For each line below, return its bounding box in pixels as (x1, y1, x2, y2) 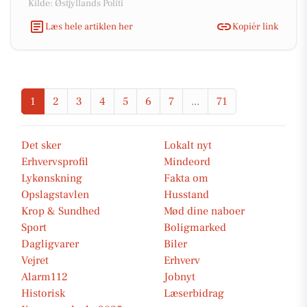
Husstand (164, 188, 209, 201)
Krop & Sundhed (21, 204, 100, 218)
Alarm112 (21, 270, 68, 284)
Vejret (21, 254, 49, 267)
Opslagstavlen (21, 188, 89, 201)
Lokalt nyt (164, 138, 212, 152)
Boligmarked (164, 221, 226, 234)
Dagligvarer (21, 237, 79, 251)
